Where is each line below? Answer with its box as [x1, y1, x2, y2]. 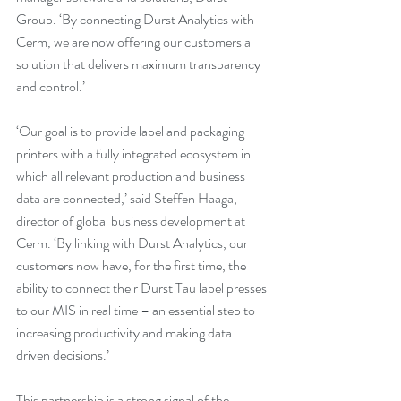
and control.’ [16, 75, 85, 97]
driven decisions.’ [16, 344, 109, 365]
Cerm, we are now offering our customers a [16, 30, 253, 52]
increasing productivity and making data [16, 321, 235, 343]
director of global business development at [16, 209, 248, 231]
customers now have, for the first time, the [16, 254, 249, 276]
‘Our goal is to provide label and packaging [16, 120, 247, 141]
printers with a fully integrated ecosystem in [16, 142, 253, 164]
